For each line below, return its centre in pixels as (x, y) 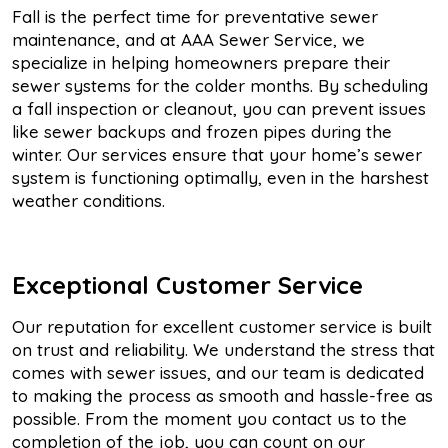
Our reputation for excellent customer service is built (222, 326)
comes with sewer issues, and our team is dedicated (218, 372)
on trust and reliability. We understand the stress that (223, 349)
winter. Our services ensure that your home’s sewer (217, 155)
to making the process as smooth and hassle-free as (222, 395)
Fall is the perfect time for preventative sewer (195, 17)
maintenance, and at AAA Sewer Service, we (188, 40)
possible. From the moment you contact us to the (209, 418)
